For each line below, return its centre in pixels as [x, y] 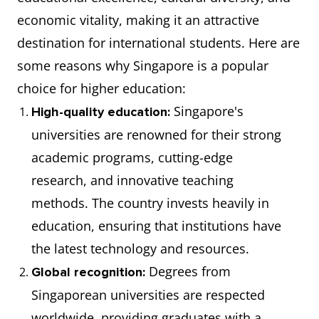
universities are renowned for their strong [156, 135]
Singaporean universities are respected [148, 295]
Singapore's [209, 111]
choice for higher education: [101, 88]
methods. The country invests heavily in [150, 203]
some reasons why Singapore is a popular [143, 66]
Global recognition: [88, 272]
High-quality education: [103, 112]
